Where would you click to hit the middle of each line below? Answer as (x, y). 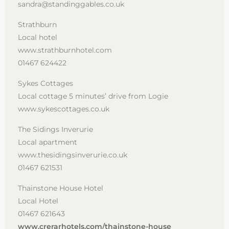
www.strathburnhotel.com (65, 50)
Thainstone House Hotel (61, 188)
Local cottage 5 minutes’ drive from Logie (93, 96)
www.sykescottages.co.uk (64, 109)
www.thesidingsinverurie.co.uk (73, 155)
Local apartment (48, 142)
